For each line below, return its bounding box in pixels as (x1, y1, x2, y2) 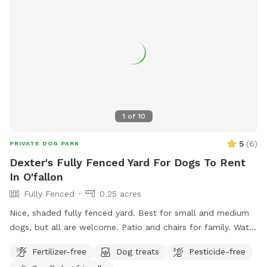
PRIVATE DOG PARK (10, 140, 79, 147)
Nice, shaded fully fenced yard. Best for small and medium (10, 208, 249, 218)
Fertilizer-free (32, 246, 86, 256)
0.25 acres (100, 189, 141, 199)
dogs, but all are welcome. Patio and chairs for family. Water (10, 222, 257, 232)
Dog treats (116, 246, 159, 256)
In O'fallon (10, 170, 63, 184)
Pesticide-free (189, 246, 246, 256)
